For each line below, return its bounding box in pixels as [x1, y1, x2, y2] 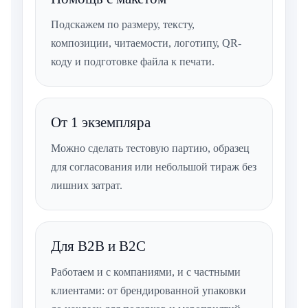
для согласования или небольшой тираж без [51, 161, 256, 173]
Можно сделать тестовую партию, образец [51, 142, 250, 155]
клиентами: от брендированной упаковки [51, 285, 246, 297]
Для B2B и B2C [51, 238, 146, 255]
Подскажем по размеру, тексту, [51, 19, 195, 31]
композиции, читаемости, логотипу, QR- [51, 37, 241, 49]
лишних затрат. [51, 179, 122, 192]
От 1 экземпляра [51, 114, 151, 131]
